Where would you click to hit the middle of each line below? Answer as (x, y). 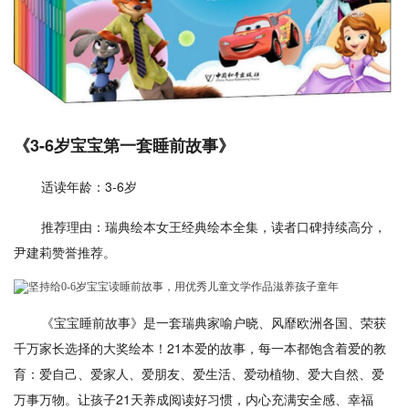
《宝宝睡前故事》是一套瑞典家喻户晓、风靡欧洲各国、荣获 (214, 322)
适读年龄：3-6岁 (89, 186)
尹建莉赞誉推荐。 (65, 252)
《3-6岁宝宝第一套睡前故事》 (124, 145)
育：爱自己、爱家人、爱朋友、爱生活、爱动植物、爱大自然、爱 (199, 373)
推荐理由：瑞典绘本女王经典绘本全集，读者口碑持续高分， (214, 226)
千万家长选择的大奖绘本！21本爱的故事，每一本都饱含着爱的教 (200, 347)
